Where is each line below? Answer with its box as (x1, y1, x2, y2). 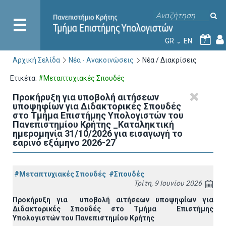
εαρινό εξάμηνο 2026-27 (13, 137, 116, 148)
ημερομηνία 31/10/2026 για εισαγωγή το (13, 128, 183, 139)
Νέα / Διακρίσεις (142, 56, 197, 64)
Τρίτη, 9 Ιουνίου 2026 (134, 179, 202, 187)
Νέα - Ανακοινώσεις (69, 56, 134, 64)
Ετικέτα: (10, 74, 38, 82)
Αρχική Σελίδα (13, 56, 60, 64)
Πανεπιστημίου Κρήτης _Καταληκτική (13, 119, 174, 130)
